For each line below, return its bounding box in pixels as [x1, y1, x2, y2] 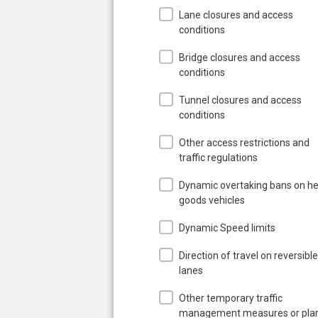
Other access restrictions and [179, 136, 309, 148]
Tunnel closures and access [179, 94, 302, 106]
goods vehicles [179, 194, 245, 206]
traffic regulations [179, 151, 258, 163]
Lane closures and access [179, 9, 293, 21]
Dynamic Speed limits [179, 221, 275, 234]
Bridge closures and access [179, 51, 300, 63]
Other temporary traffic [179, 292, 283, 304]
